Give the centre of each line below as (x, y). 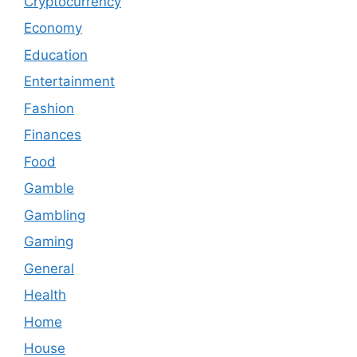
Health (45, 295)
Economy (53, 28)
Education (56, 55)
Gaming (49, 242)
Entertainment (69, 82)
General (49, 268)
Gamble (49, 188)
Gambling (55, 215)
